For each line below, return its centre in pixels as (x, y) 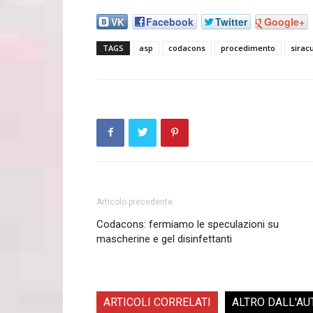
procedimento (248, 48)
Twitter (231, 22)
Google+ (284, 22)
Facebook (170, 22)
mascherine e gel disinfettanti (164, 239)
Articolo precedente (134, 202)
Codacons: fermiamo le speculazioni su (188, 224)
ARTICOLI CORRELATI (157, 302)
